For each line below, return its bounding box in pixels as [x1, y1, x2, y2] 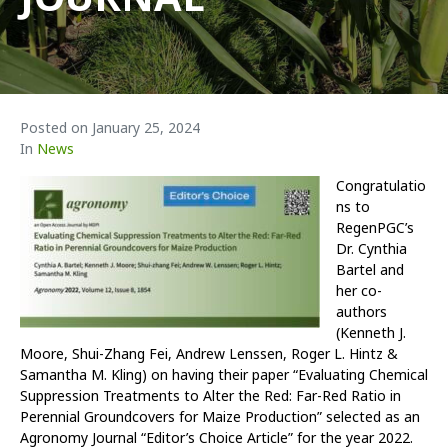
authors [336, 302, 387, 322]
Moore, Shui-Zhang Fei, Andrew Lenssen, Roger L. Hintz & [20, 344, 398, 364]
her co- [336, 281, 382, 301]
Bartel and [336, 260, 404, 280]
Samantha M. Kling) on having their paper [20, 365, 289, 385]
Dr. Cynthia [336, 239, 407, 259]
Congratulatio [336, 176, 426, 196]
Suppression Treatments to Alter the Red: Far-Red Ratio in [20, 386, 401, 406]
